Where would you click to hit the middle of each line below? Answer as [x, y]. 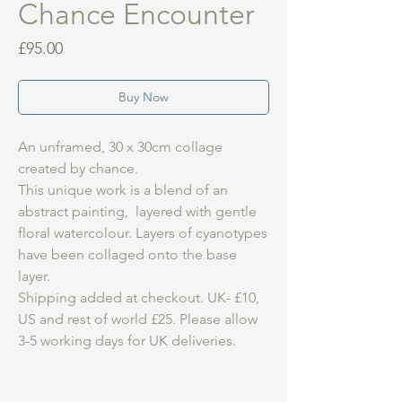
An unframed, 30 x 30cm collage [120, 147]
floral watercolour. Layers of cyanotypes [143, 233]
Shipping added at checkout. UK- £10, [139, 297]
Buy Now [144, 97]
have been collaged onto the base [127, 254]
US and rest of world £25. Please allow [138, 319]
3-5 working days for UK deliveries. [129, 341]
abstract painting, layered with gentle [137, 211]
